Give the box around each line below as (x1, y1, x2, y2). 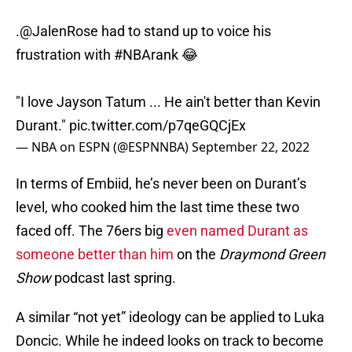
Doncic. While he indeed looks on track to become (16, 332, 324, 350)
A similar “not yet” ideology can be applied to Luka (16, 309, 324, 326)
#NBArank (114, 46, 178, 64)
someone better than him (16, 246, 174, 263)
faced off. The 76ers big (16, 222, 167, 240)
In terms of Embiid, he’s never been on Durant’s (16, 175, 306, 192)
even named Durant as (167, 222, 308, 240)
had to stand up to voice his (98, 23, 271, 40)
